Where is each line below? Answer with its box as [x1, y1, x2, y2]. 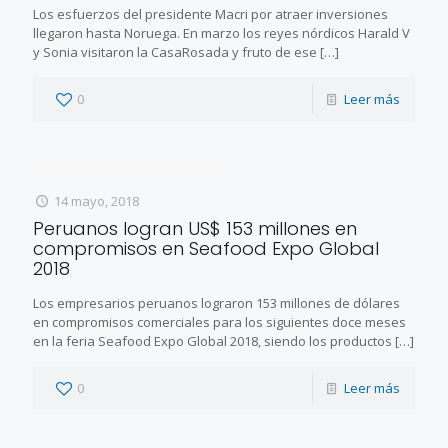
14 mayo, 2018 [54, 191, 140, 210]
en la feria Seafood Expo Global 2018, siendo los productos [33, 331, 392, 350]
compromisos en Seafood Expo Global [33, 235, 379, 261]
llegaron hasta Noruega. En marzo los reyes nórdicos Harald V [33, 23, 410, 42]
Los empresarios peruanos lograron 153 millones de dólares [33, 293, 400, 312]
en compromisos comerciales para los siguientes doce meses [33, 312, 406, 331]
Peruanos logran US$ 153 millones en [33, 215, 357, 241]
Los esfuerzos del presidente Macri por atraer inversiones [33, 4, 388, 23]
